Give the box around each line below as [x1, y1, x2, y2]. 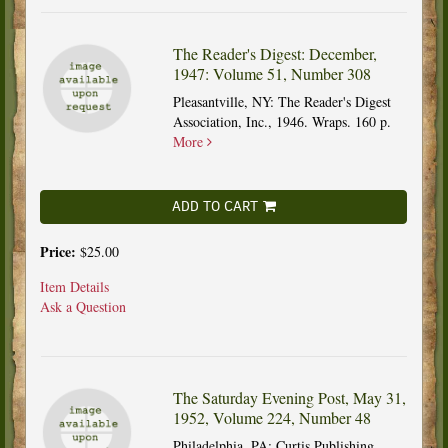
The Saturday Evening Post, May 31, [172, 386, 406, 408]
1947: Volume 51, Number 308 [172, 62, 371, 84]
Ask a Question [40, 296, 126, 316]
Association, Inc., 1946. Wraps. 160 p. [172, 111, 391, 131]
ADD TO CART [171, 196, 258, 216]
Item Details [40, 276, 109, 296]
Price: [40, 240, 80, 262]
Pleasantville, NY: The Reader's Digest [172, 91, 391, 111]
